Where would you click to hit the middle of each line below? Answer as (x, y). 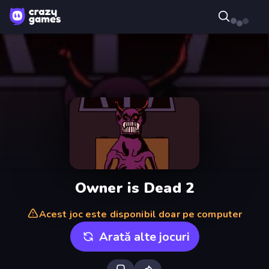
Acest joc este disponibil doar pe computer (141, 214)
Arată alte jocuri (144, 237)
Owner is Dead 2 (134, 188)
